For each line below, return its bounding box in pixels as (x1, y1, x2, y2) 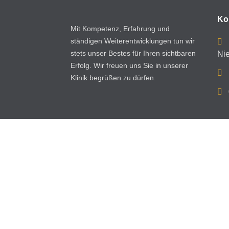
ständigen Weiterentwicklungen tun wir (71, 36, 195, 45)
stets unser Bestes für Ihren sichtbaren (71, 49, 196, 57)
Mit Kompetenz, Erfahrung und (71, 24, 170, 33)
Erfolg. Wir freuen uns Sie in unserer (71, 61, 188, 70)
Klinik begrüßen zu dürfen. (71, 73, 156, 82)
